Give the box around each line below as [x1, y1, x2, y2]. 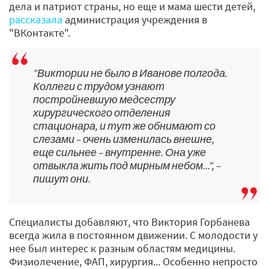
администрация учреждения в [62, 13, 207, 27]
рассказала [9, 13, 62, 27]
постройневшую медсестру [33, 92, 175, 107]
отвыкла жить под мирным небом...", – [33, 159, 221, 173]
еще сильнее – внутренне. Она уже [33, 145, 206, 160]
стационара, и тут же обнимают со [33, 119, 216, 133]
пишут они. [33, 172, 91, 186]
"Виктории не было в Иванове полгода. [33, 66, 228, 80]
